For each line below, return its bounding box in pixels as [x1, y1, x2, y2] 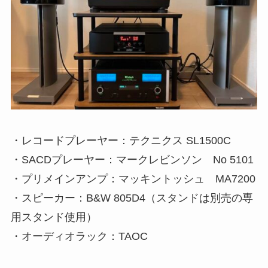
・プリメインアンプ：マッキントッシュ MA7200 [10, 172, 255, 185]
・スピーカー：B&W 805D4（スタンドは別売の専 [10, 191, 253, 204]
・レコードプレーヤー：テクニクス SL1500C [10, 134, 231, 147]
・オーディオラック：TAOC [10, 230, 148, 242]
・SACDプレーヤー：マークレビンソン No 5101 [10, 153, 254, 166]
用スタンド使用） [10, 211, 97, 223]
